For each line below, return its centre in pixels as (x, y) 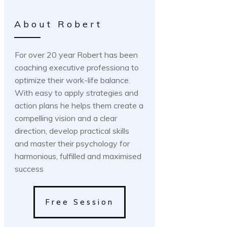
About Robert (61, 24)
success (29, 168)
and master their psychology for (72, 143)
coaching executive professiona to (77, 67)
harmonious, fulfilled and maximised (78, 156)
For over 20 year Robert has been (76, 54)
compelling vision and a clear (66, 118)
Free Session (80, 202)
